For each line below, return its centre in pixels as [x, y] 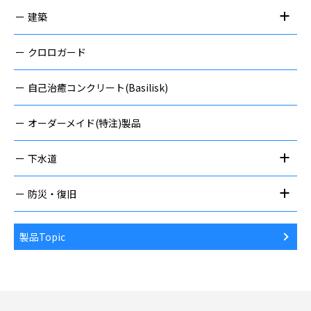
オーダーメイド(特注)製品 [84, 123]
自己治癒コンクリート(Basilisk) [98, 87]
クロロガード [57, 52]
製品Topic [43, 237]
